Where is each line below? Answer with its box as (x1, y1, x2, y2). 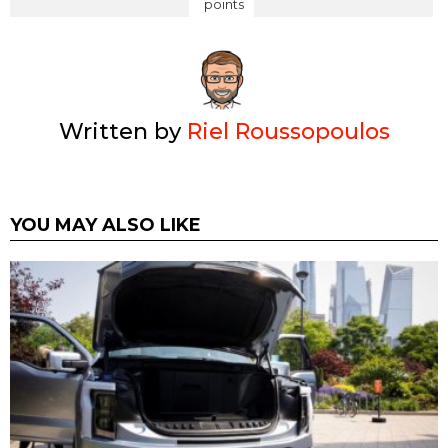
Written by (58, 118, 187, 146)
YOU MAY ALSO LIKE (10, 214, 201, 237)
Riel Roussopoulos (186, 118, 390, 146)
